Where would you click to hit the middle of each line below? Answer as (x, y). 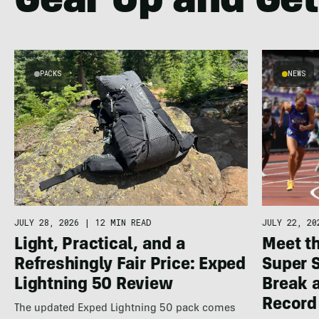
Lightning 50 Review (93, 285)
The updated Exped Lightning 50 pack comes (125, 308)
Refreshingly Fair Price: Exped (130, 265)
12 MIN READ (123, 222)
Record (289, 305)
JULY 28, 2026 (46, 222)
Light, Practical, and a (100, 245)
